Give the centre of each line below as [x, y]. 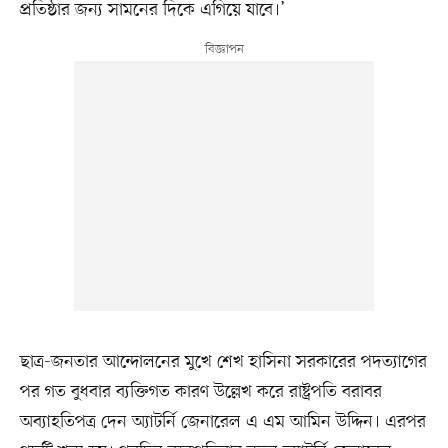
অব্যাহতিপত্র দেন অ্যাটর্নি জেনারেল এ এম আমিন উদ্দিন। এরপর [222, 422]
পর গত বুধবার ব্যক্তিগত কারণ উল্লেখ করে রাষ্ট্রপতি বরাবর [200, 392]
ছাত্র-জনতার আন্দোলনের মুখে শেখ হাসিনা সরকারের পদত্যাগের [223, 362]
